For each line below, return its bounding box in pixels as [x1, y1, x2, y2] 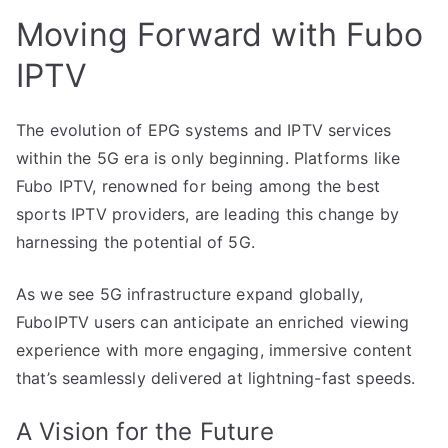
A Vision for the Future [16, 416, 274, 446]
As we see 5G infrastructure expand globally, [16, 283, 364, 304]
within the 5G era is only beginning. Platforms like [16, 147, 401, 168]
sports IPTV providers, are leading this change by [16, 203, 399, 224]
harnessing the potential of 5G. [16, 231, 255, 252]
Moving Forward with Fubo [16, 14, 423, 54]
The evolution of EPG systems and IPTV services [16, 119, 392, 140]
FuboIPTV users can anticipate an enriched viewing [16, 311, 409, 332]
